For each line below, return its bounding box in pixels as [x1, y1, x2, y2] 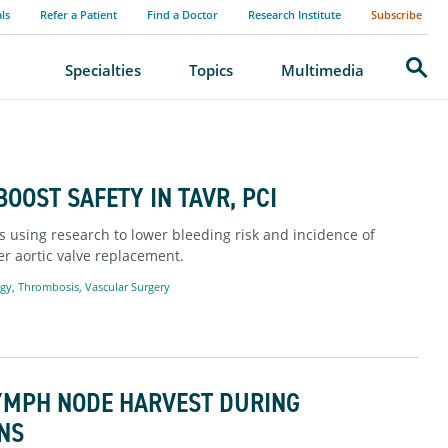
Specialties [65, 60, 141, 80]
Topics [189, 60, 233, 80]
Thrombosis [17, 278, 79, 294]
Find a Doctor [147, 7, 218, 22]
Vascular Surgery [84, 278, 170, 294]
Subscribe [371, 7, 422, 22]
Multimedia [281, 60, 364, 80]
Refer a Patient [40, 7, 117, 22]
